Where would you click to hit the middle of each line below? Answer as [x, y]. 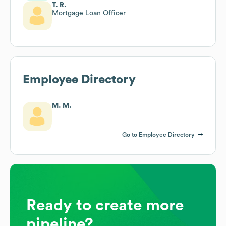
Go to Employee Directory [158, 134]
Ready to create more [105, 205]
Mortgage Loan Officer [89, 13]
